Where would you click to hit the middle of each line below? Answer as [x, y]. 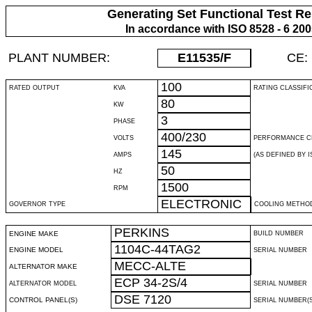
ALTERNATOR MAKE [43, 266]
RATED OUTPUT [34, 88]
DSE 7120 [143, 299]
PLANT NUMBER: [59, 58]
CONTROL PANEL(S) [43, 300]
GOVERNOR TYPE [37, 204]
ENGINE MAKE [34, 234]
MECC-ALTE [150, 266]
